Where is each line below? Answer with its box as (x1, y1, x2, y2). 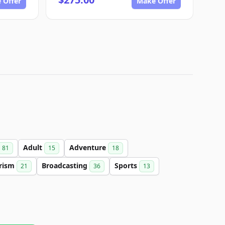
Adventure (69, 143, 108, 152)
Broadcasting (42, 161, 89, 170)
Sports (115, 161, 139, 170)
